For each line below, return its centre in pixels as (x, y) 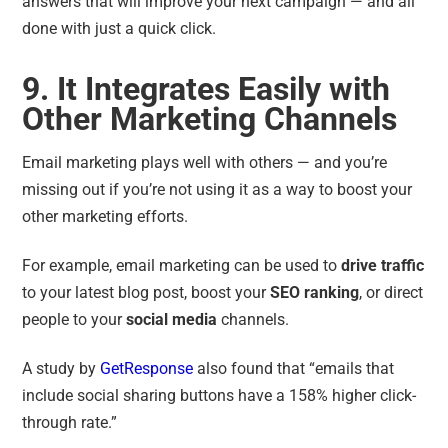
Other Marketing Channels (214, 118)
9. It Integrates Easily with (206, 88)
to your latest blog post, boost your (146, 292)
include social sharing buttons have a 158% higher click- (219, 395)
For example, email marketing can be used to (182, 265)
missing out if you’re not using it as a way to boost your (217, 189)
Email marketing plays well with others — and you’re (205, 162)
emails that (355, 368)
